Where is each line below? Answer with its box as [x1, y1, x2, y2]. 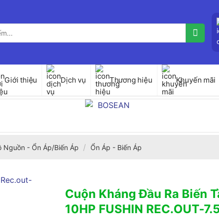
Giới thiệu [4, 75, 38, 85]
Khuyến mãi [175, 75, 216, 85]
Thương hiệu [109, 75, 153, 85]
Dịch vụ [61, 75, 86, 85]
